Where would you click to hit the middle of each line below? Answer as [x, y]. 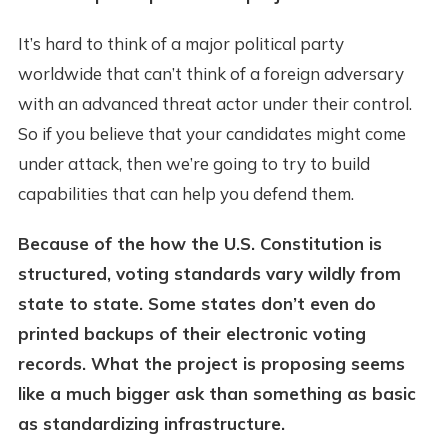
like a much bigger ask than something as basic [216, 394]
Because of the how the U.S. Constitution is [199, 244]
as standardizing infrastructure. [151, 424]
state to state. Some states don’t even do [196, 304]
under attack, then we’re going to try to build [193, 164]
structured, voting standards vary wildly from [209, 274]
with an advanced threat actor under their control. [214, 104]
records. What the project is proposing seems [211, 364]
